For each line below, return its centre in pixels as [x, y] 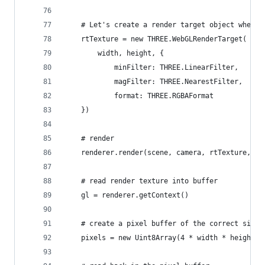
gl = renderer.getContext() [127, 195]
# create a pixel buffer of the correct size [162, 224]
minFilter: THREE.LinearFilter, [151, 68]
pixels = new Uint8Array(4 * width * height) [162, 238]
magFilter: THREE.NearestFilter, [153, 82]
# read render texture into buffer [141, 181]
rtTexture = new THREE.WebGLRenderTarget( [156, 39]
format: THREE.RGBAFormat [139, 96]
